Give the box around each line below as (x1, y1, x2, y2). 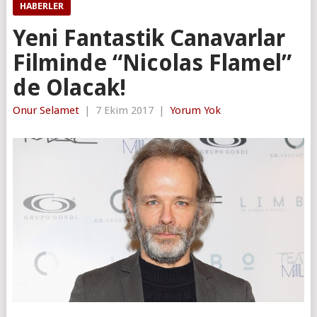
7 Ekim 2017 (95, 103, 154, 117)
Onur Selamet (12, 103, 79, 117)
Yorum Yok (169, 103, 221, 117)
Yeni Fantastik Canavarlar (12, 24, 285, 52)
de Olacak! (12, 74, 126, 101)
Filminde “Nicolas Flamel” (12, 49, 292, 76)
